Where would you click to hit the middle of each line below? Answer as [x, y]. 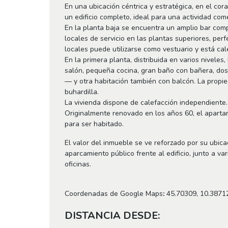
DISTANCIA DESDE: [112, 216]
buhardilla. [82, 92]
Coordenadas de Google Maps [114, 194]
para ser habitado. [94, 124]
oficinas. [78, 164]
